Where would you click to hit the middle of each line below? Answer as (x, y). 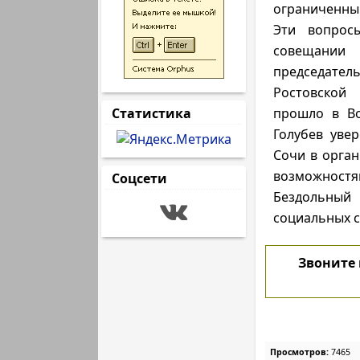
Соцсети (139, 178)
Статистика (151, 113)
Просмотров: (299, 352)
